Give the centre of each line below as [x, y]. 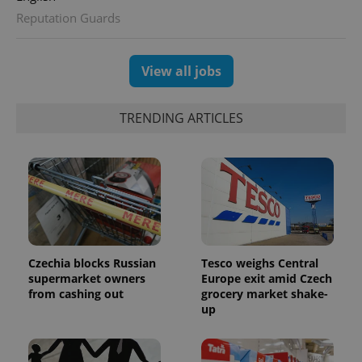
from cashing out [76, 294]
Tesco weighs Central [260, 263]
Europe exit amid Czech [267, 279]
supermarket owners [87, 279]
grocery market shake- [265, 294]
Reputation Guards [68, 17]
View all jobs [181, 71]
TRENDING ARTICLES [181, 118]
